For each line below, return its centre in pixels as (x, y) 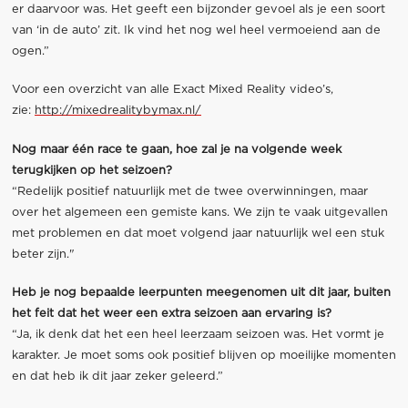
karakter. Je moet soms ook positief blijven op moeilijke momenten (204, 355)
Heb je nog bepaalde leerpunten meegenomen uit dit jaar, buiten (201, 292)
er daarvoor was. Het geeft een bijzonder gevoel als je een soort (198, 10)
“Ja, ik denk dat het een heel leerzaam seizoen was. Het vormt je (198, 334)
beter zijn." (43, 254)
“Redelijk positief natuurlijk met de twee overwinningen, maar (189, 191)
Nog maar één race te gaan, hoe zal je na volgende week (176, 149)
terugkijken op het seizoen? (92, 170)
